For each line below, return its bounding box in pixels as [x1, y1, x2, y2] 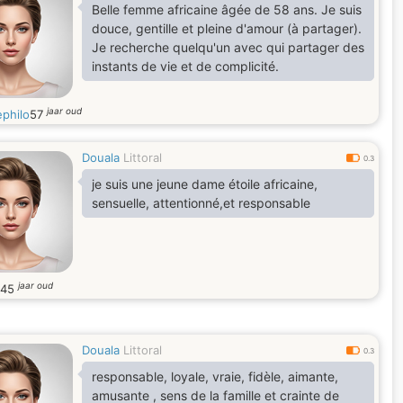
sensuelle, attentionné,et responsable [92, 195, 310, 210]
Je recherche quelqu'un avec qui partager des [92, 40, 364, 55]
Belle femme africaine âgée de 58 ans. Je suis [92, 2, 362, 17]
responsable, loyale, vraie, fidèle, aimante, [92, 369, 338, 384]
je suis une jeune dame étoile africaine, [92, 176, 318, 192]
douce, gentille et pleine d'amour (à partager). [92, 21, 362, 36]
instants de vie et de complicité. [92, 58, 279, 74]
